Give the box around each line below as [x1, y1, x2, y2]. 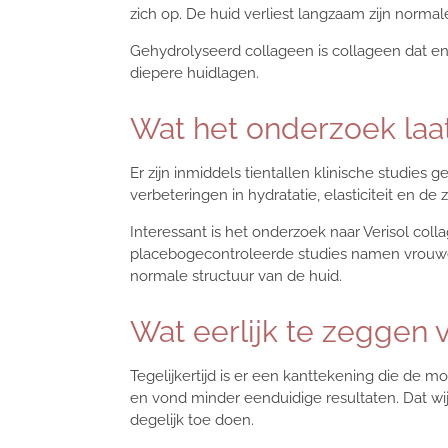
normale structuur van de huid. [129, 266, 342, 285]
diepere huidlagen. [129, 63, 259, 82]
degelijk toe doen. [129, 411, 254, 430]
